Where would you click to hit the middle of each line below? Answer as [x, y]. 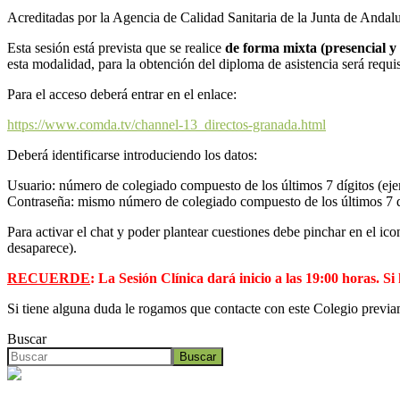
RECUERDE [49, 279]
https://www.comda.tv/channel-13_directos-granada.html [167, 125]
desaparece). [42, 248]
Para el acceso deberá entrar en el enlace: [122, 95]
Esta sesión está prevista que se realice [116, 48]
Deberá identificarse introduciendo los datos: [132, 155]
